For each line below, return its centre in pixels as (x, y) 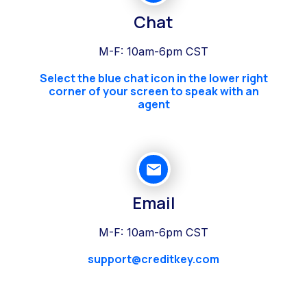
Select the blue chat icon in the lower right (153, 78)
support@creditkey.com (153, 259)
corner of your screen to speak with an (153, 91)
